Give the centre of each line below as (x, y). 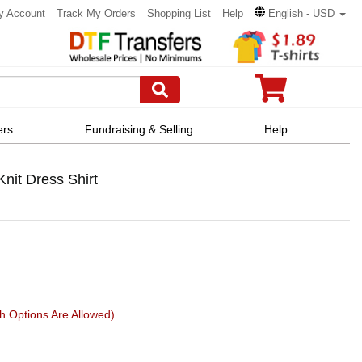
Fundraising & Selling (139, 129)
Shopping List (179, 13)
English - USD (301, 13)
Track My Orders (96, 13)
